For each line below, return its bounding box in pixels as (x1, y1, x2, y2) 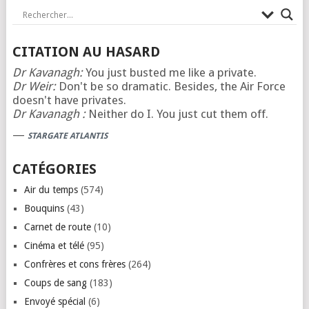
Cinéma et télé (23, 240, 84, 251)
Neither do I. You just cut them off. (85, 107, 268, 121)
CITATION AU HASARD (12, 43, 160, 60)
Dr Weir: (12, 79, 56, 93)
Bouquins (23, 203, 64, 214)
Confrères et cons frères (23, 259, 126, 270)
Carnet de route (23, 221, 91, 232)
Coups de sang (23, 277, 87, 288)
